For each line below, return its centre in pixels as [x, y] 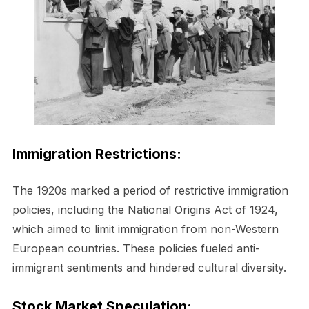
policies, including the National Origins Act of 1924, [145, 209]
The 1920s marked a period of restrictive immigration [150, 190]
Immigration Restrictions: [97, 153]
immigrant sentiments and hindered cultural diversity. [149, 267]
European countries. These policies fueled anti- [136, 248]
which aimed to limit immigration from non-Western [145, 229]
